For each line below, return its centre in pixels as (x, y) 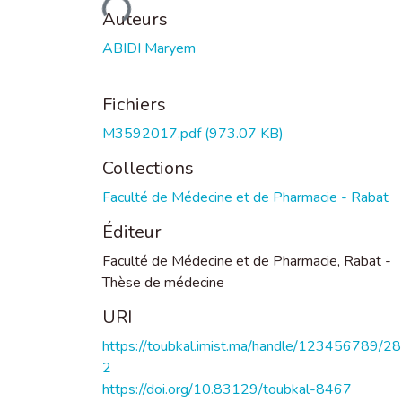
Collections (148, 168)
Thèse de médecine (163, 282)
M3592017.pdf (153, 133)
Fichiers (134, 104)
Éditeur (132, 232)
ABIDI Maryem (149, 48)
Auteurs (135, 19)
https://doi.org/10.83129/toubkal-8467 (227, 389)
